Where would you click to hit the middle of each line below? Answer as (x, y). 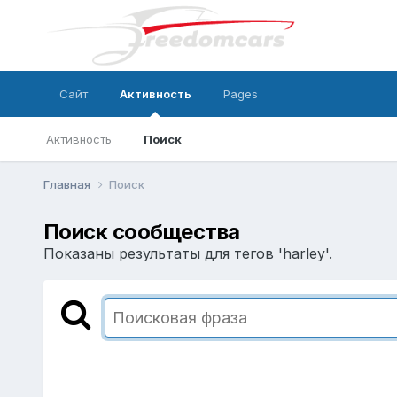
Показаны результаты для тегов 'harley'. (187, 253)
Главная (68, 184)
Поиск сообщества (141, 231)
